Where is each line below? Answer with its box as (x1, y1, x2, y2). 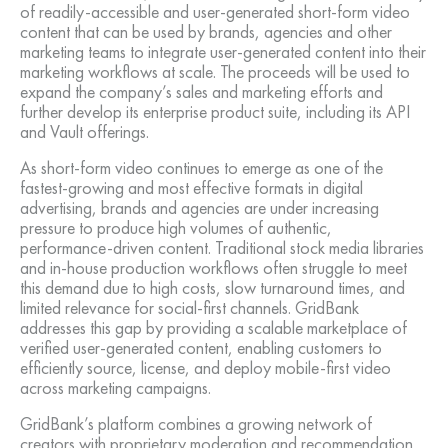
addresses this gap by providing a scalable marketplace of (20, 316, 407, 340)
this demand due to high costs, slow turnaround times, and (20, 276, 405, 300)
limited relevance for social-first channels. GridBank (20, 296, 359, 320)
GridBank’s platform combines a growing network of (20, 412, 372, 436)
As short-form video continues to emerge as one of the (20, 156, 383, 180)
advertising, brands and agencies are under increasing (20, 196, 379, 220)
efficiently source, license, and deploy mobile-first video (20, 356, 391, 380)
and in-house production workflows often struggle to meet (20, 256, 407, 280)
